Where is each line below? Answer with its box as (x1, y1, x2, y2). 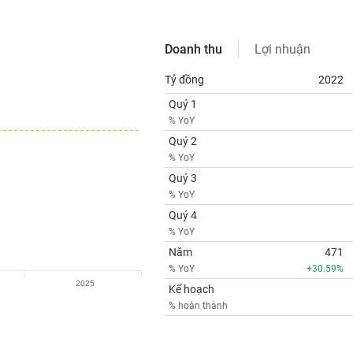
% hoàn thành (168, 300, 228, 311)
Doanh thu (164, 42, 222, 57)
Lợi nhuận (254, 42, 310, 57)
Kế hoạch (168, 283, 214, 295)
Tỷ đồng (164, 73, 204, 86)
